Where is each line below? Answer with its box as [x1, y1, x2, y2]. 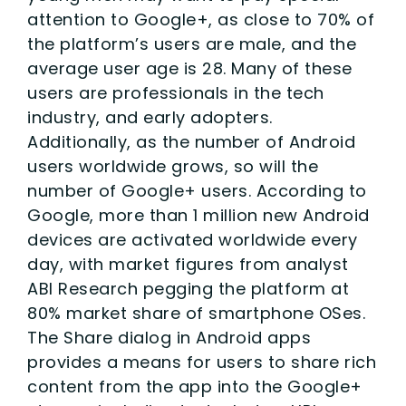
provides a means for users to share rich [27, 350, 376, 373]
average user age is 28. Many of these [27, 56, 353, 80]
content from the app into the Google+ [27, 374, 362, 398]
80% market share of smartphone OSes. [27, 301, 365, 324]
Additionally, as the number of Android [27, 130, 355, 153]
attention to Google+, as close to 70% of [27, 7, 374, 31]
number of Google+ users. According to [27, 179, 367, 202]
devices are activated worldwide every [27, 227, 358, 251]
